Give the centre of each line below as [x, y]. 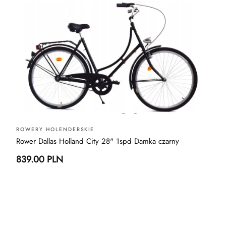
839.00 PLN [40, 159]
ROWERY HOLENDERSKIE [55, 129]
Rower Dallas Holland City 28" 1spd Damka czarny [98, 141]
